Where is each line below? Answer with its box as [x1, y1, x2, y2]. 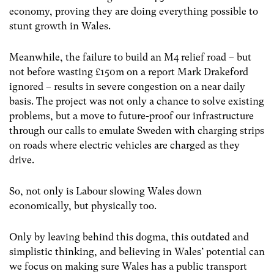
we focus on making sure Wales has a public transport [9, 261, 247, 273]
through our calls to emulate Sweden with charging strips [9, 125, 264, 137]
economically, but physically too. [9, 200, 157, 212]
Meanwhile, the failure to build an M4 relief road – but [9, 51, 251, 64]
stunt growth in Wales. [9, 20, 111, 32]
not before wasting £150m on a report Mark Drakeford [9, 66, 248, 78]
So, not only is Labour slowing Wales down [9, 185, 202, 198]
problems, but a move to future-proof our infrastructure [9, 110, 254, 122]
